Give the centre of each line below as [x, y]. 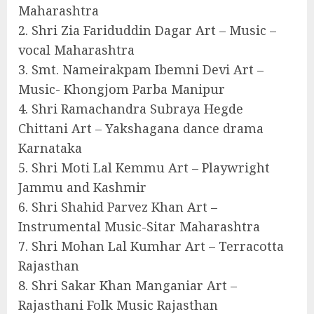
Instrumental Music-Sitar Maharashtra [139, 227]
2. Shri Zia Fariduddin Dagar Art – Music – [147, 30]
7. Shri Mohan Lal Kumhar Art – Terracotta [151, 246]
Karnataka [50, 148]
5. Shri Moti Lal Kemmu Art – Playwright [144, 168]
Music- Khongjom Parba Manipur [122, 89]
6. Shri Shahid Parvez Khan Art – [118, 207]
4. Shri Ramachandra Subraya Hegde [131, 109]
